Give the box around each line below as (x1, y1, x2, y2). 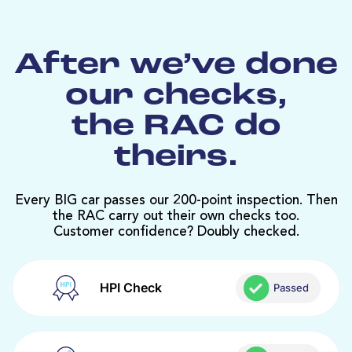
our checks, (64, 80, 288, 112)
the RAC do (71, 111, 281, 142)
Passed (273, 281, 310, 295)
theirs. (114, 141, 238, 173)
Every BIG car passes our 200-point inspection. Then (14, 193, 338, 207)
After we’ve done (14, 49, 338, 81)
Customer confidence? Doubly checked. (53, 225, 299, 239)
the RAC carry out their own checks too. (53, 209, 299, 223)
